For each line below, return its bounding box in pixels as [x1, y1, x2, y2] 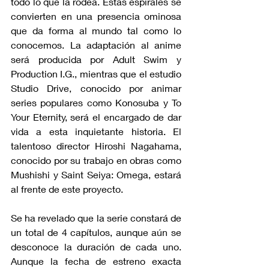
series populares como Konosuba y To [11, 96, 181, 108]
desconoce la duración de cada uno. [11, 240, 181, 252]
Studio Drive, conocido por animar [11, 82, 181, 94]
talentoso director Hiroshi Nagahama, [11, 139, 181, 151]
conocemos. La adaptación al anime [11, 38, 181, 50]
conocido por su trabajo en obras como [11, 154, 181, 166]
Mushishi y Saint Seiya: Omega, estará [11, 168, 181, 180]
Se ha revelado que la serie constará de [11, 211, 181, 223]
